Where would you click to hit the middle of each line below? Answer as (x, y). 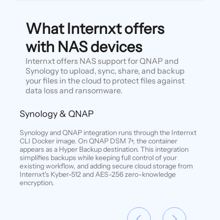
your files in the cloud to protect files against (105, 80)
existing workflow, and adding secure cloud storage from (106, 166)
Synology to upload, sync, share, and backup (105, 70)
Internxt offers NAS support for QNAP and (102, 61)
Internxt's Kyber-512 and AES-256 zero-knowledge (98, 174)
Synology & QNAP (57, 114)
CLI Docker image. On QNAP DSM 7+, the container (98, 141)
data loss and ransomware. (74, 90)
